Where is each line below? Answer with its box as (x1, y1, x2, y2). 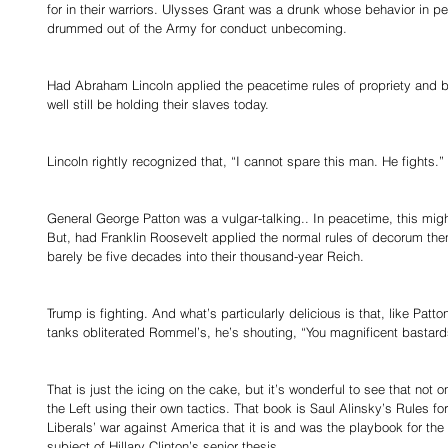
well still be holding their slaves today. (47, 96, 273, 112)
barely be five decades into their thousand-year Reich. (47, 248, 368, 264)
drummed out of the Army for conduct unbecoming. (47, 20, 351, 36)
